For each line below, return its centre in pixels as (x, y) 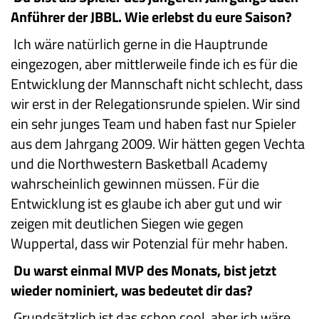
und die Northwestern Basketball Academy (139, 164)
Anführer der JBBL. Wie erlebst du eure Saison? (151, 17)
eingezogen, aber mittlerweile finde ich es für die (154, 64)
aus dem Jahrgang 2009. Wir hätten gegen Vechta (158, 144)
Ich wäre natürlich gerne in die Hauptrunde (141, 44)
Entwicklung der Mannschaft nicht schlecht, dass (157, 84)
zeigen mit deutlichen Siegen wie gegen (127, 224)
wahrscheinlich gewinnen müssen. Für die (135, 184)
